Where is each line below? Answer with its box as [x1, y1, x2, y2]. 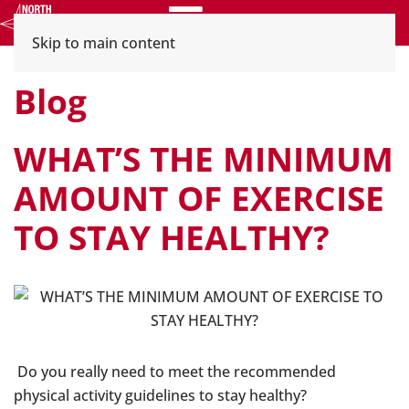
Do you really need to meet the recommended [14, 362, 340, 382]
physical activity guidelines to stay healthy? [14, 385, 307, 405]
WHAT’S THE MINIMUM [14, 136, 393, 182]
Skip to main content [32, 33, 175, 53]
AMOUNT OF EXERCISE [14, 175, 384, 221]
